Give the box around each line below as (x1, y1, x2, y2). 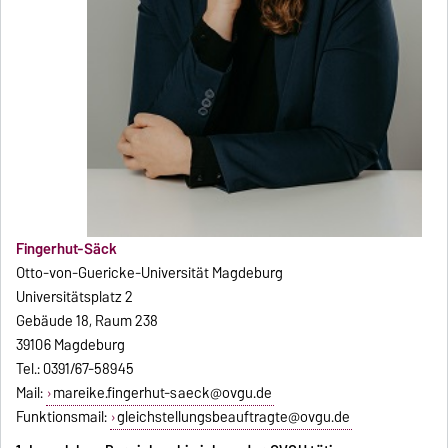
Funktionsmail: (16, 405, 111, 430)
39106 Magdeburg (16, 333, 126, 358)
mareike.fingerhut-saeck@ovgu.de (52, 381, 272, 406)
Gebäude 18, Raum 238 (16, 309, 159, 334)
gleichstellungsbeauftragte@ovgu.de (116, 405, 350, 430)
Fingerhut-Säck (16, 237, 118, 262)
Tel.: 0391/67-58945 (16, 357, 135, 382)
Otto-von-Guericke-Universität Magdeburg (16, 261, 284, 286)
